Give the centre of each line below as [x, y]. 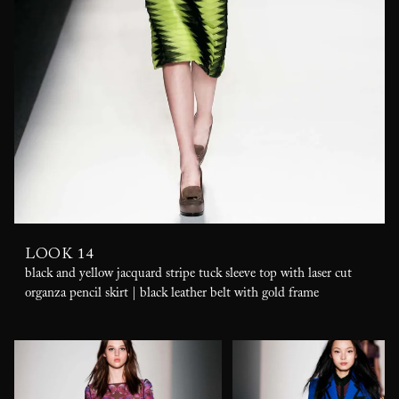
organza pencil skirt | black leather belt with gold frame [172, 295]
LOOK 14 [60, 256]
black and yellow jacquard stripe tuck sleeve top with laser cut [188, 276]
